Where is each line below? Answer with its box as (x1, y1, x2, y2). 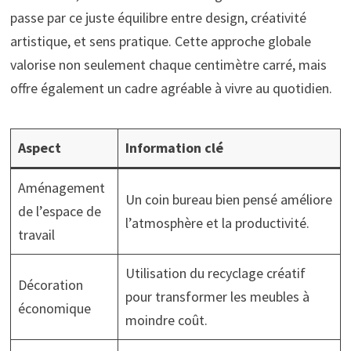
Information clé (125, 138, 223, 157)
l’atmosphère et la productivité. (125, 213, 309, 232)
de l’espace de (17, 201, 101, 220)
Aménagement (17, 178, 105, 197)
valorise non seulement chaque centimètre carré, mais (9, 55, 327, 74)
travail (17, 225, 55, 244)
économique (17, 299, 91, 317)
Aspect (17, 138, 61, 157)
